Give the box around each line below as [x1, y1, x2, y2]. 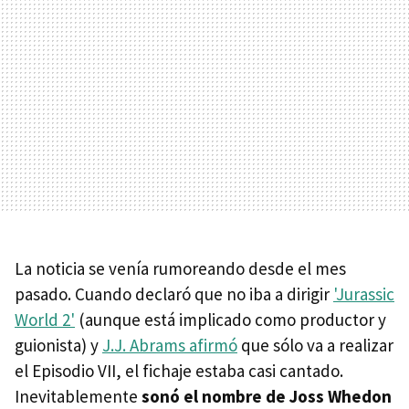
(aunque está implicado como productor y [75, 308, 386, 330]
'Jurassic [333, 282, 394, 305]
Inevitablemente [15, 384, 142, 407]
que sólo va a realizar [237, 333, 393, 356]
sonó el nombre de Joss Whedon [142, 384, 392, 407]
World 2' [15, 308, 75, 330]
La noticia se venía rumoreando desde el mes [15, 257, 346, 279]
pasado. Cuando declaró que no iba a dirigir [15, 282, 333, 305]
